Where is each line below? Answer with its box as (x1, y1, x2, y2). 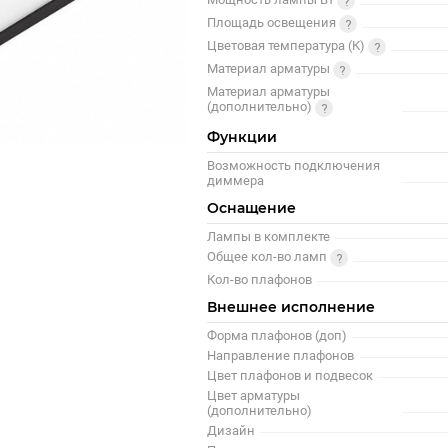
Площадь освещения (207, 15, 340, 30)
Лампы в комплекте (207, 228, 331, 244)
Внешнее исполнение (207, 297, 376, 316)
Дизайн (207, 422, 256, 438)
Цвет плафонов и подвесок (207, 367, 374, 383)
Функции (207, 127, 278, 146)
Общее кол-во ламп (207, 249, 331, 264)
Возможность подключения (207, 157, 381, 173)
